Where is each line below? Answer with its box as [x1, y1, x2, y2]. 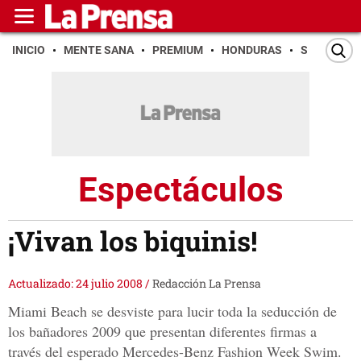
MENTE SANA [64, 44, 134, 56]
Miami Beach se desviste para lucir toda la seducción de [8, 301, 337, 322]
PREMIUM [152, 44, 203, 56]
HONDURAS [222, 44, 282, 56]
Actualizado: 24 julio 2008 [8, 276, 145, 292]
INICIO [12, 44, 45, 56]
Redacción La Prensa [152, 276, 261, 292]
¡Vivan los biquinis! [8, 222, 257, 259]
